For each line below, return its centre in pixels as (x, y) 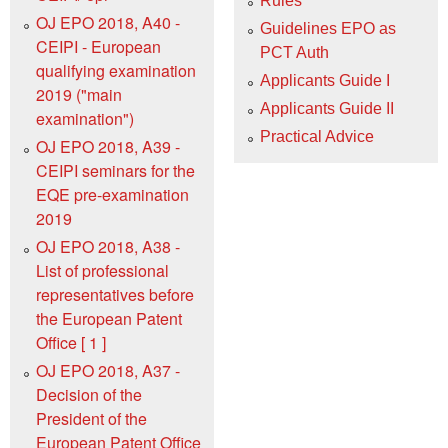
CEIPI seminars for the (115, 170)
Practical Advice (317, 137)
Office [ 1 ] (71, 342)
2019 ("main (79, 94)
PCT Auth (294, 53)
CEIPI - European (98, 46)
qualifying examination (116, 70)
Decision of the (89, 394)
